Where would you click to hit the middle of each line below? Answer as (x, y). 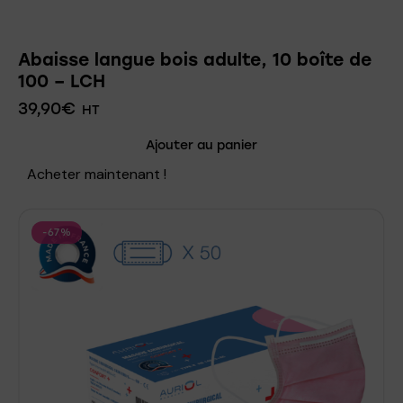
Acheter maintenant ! (97, 174)
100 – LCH (62, 81)
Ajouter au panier (201, 145)
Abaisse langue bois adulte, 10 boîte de (195, 59)
